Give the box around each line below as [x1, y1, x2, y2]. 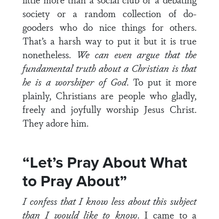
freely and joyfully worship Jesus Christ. [22, 102, 197, 116]
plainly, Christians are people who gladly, [22, 88, 197, 102]
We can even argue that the [76, 47, 197, 61]
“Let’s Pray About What [22, 151, 187, 174]
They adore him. [22, 116, 88, 130]
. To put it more [127, 75, 197, 88]
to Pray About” [22, 169, 127, 193]
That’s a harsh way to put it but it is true [22, 34, 197, 47]
